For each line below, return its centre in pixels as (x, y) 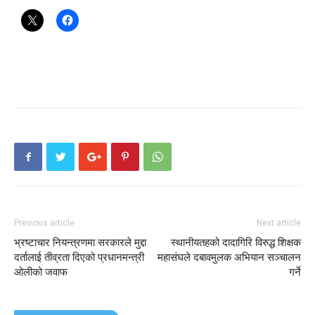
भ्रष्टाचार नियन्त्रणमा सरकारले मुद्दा (80, 243)
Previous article (44, 223)
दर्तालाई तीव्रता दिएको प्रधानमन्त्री (79, 257)
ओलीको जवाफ (41, 272)
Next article (279, 223)
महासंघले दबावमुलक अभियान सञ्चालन (229, 257)
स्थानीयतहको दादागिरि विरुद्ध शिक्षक (236, 243)
